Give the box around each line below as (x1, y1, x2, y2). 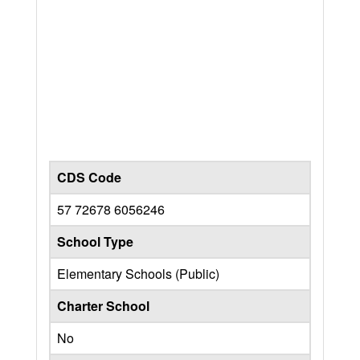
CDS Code (57, 167, 121, 186)
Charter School (57, 296, 149, 315)
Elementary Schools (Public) (57, 264, 219, 283)
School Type (57, 231, 133, 251)
